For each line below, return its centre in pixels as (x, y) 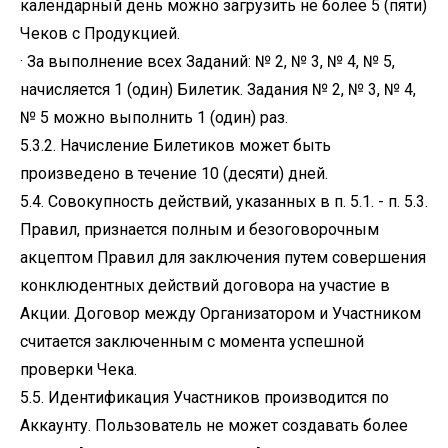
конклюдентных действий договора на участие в (205, 285)
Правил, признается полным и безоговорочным (199, 229)
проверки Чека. (78, 369)
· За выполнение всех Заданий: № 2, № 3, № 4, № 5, (207, 61)
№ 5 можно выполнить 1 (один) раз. (154, 117)
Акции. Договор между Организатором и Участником (220, 313)
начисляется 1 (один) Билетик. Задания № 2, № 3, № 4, (218, 89)
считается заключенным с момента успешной (192, 341)
